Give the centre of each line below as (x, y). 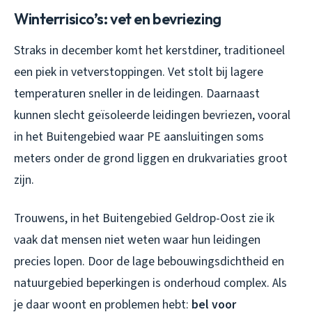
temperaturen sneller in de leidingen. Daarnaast (137, 94)
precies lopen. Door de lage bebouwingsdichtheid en (149, 262)
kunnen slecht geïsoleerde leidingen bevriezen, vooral (152, 116)
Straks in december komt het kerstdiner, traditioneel (149, 51)
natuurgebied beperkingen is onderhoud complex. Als (150, 283)
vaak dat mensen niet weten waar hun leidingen (137, 240)
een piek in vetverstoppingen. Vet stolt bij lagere (139, 72)
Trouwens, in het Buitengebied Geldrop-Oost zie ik (144, 219)
